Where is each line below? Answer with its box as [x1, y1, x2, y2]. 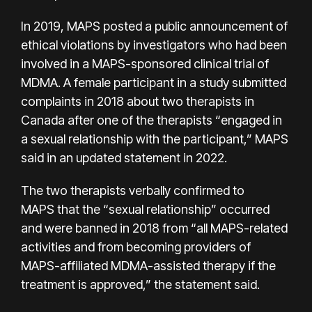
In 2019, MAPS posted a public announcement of [21, 18, 288, 33]
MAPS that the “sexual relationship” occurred [21, 201, 270, 217]
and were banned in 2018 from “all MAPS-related [21, 220, 288, 235]
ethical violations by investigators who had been [21, 37, 287, 52]
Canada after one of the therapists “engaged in [21, 112, 282, 127]
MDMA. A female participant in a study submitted [21, 75, 286, 90]
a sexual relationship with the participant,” [21, 131, 255, 146]
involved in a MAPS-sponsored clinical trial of [21, 56, 269, 71]
